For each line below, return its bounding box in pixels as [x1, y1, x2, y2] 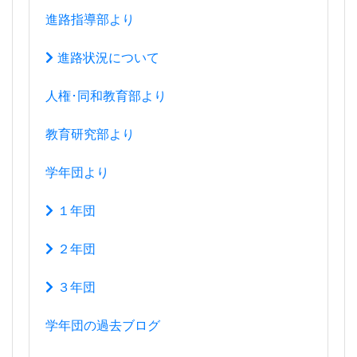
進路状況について [53, 49, 159, 65]
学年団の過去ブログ [45, 317, 160, 333]
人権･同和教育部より [45, 88, 167, 104]
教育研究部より [45, 126, 135, 142]
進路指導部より [45, 11, 135, 27]
